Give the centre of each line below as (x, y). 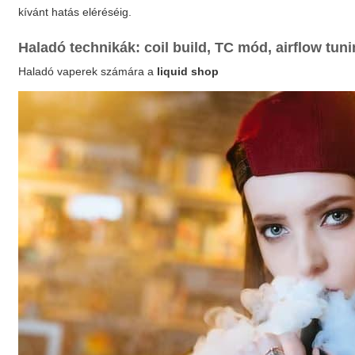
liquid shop (188, 72)
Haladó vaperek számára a (88, 72)
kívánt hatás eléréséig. (75, 12)
